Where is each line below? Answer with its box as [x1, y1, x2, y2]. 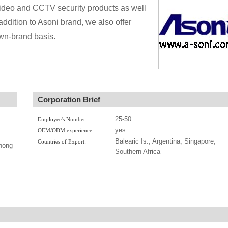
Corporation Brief [38, 95, 100, 104]
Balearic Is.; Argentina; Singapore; [115, 137, 216, 145]
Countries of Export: [37, 138, 86, 145]
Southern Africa [115, 148, 160, 155]
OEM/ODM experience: [37, 127, 94, 133]
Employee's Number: [37, 116, 87, 122]
